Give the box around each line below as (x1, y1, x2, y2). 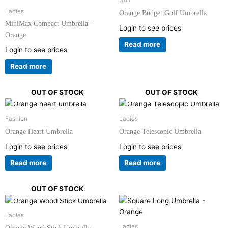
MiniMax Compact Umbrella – (5, 19, 94, 27)
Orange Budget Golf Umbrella (119, 9, 207, 17)
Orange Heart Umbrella (5, 127, 73, 135)
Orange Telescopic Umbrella (119, 127, 201, 135)
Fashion (5, 115, 27, 123)
